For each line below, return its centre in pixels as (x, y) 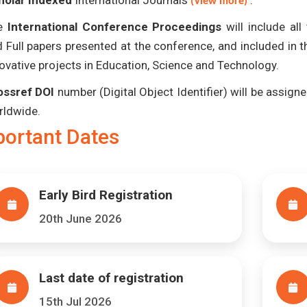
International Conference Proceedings (114, 27)
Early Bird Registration (106, 195)
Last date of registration (111, 278)
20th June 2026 (81, 219)
